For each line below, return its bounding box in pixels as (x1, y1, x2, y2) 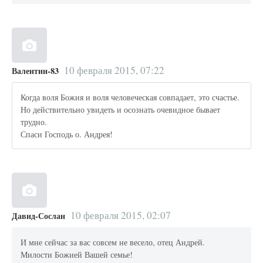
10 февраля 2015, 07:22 (63, 63, 164, 77)
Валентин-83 (12, 65, 59, 77)
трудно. (21, 116, 48, 128)
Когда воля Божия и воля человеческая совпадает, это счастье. (21, 92, 240, 103)
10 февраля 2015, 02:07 (70, 208, 171, 222)
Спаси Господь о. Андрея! (21, 129, 113, 140)
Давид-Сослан (12, 210, 65, 222)
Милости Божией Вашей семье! (21, 249, 133, 261)
